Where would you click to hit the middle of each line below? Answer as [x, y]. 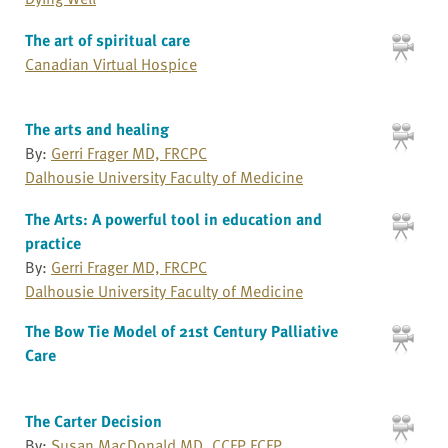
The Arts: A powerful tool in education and [173, 218]
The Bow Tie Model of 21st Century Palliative [181, 330]
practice [53, 242]
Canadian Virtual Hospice [111, 63]
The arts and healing [97, 129]
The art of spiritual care [107, 39]
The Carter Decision [93, 420]
